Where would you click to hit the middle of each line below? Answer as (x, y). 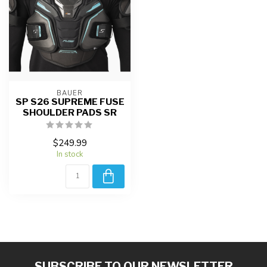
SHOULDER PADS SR (70, 112)
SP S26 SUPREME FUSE (70, 101)
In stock (70, 154)
